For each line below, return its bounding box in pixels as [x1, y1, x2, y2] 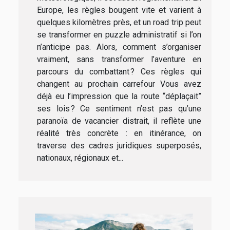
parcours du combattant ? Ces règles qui [37, 67, 201, 77]
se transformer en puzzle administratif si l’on [37, 30, 201, 40]
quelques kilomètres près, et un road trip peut [37, 17, 201, 28]
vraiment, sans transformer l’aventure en [37, 54, 201, 65]
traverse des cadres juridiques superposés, [37, 141, 201, 151]
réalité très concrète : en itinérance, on [37, 128, 201, 139]
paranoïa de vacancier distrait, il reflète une [37, 116, 201, 126]
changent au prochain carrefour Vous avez [37, 79, 201, 89]
